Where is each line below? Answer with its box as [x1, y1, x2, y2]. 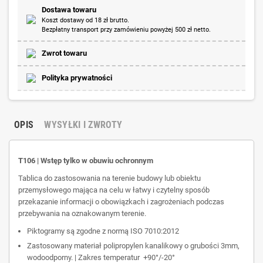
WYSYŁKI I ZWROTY [44, 119, 123, 130]
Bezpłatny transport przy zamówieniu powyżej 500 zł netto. [42, 25, 211, 33]
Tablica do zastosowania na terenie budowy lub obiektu [18, 173, 201, 183]
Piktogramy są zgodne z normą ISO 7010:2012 [27, 226, 181, 235]
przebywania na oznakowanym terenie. [18, 208, 146, 218]
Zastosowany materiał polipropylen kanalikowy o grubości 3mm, [27, 241, 240, 250]
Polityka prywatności [42, 73, 112, 82]
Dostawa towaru [42, 5, 96, 14]
